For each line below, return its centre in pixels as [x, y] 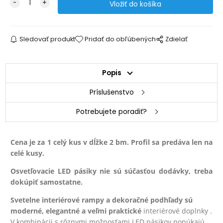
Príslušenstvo [111, 92]
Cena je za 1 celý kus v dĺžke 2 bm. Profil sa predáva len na [111, 142]
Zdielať [177, 39]
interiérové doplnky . [177, 211]
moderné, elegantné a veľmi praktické [76, 211]
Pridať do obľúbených [120, 39]
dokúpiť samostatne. [47, 182]
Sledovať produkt [47, 39]
